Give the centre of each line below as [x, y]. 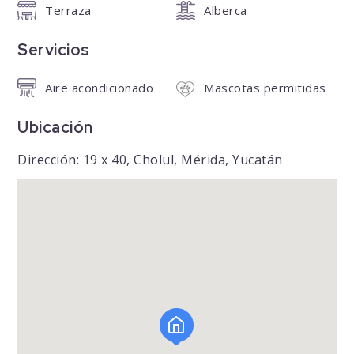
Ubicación [55, 128]
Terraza [68, 11]
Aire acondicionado [100, 88]
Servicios [54, 50]
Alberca [226, 11]
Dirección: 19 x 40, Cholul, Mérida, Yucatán [150, 160]
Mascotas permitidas [265, 88]
